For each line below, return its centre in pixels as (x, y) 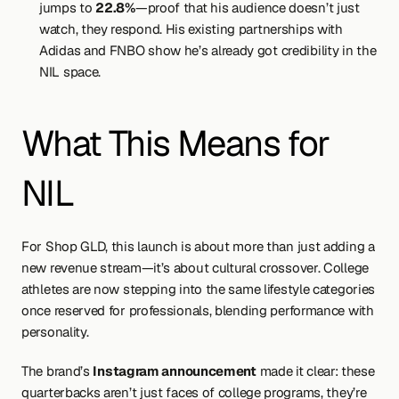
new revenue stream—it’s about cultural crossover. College (195, 268)
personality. (55, 332)
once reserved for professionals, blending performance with (198, 310)
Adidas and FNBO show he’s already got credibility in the (208, 50)
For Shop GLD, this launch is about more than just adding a (198, 246)
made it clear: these (315, 371)
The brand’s (57, 371)
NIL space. (70, 72)
